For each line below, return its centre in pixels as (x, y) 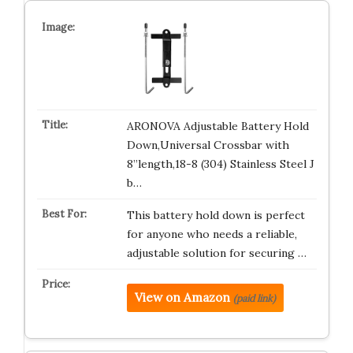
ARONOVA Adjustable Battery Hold (217, 126)
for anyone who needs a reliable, (212, 234)
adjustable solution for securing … (216, 253)
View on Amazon (182, 298)
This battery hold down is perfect (216, 216)
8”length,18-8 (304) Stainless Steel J (220, 164)
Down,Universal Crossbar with (208, 145)
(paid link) (254, 299)
